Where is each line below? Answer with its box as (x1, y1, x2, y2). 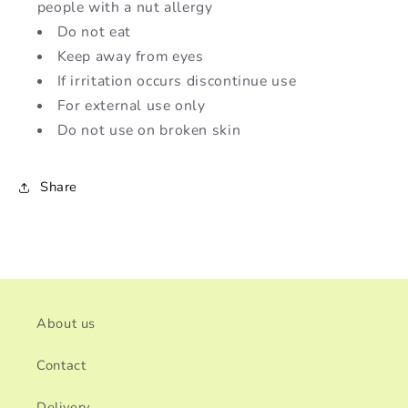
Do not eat (56, 21, 131, 42)
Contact (36, 356, 87, 375)
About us (36, 314, 97, 333)
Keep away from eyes (56, 46, 204, 66)
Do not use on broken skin (56, 119, 241, 140)
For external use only (56, 95, 206, 116)
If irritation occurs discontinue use (56, 70, 297, 91)
